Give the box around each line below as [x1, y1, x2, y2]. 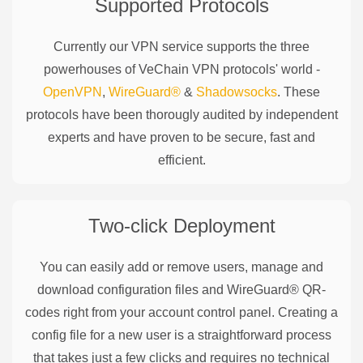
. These [277, 84, 320, 99]
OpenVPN [43, 84, 102, 99]
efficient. [157, 152, 206, 167]
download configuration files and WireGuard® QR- [37, 282, 326, 297]
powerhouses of [43, 62, 139, 76]
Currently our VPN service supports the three [53, 39, 310, 53]
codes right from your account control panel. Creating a [25, 305, 338, 319]
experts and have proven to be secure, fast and [48, 130, 315, 144]
